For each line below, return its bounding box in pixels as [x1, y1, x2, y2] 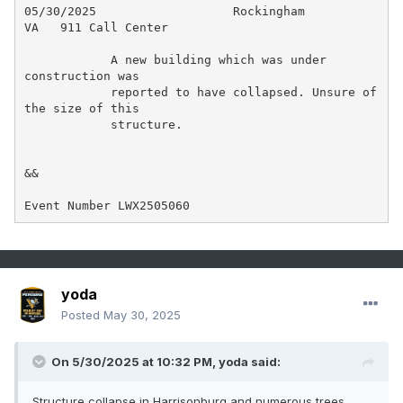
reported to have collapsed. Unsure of [23, 85, 111, 99]
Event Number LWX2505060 [23, 198, 190, 212]
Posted [61, 308, 103, 323]
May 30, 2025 [103, 308, 181, 323]
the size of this [23, 101, 139, 115]
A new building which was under [23, 52, 111, 67]
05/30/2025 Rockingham [23, 4, 305, 18]
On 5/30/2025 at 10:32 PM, [51, 354, 219, 370]
